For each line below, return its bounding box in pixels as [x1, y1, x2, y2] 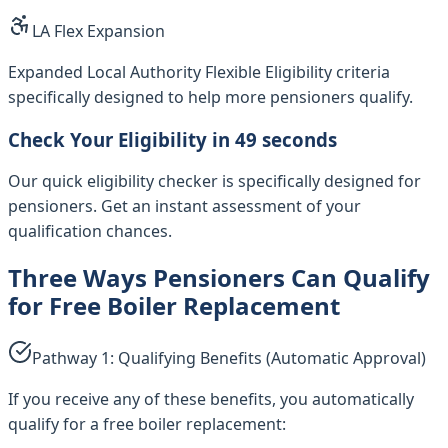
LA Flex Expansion [32, 19, 165, 42]
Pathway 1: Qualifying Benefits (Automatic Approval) [32, 347, 426, 370]
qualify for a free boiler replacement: [8, 413, 286, 436]
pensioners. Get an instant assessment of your [8, 195, 361, 218]
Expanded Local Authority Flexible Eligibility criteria [8, 60, 390, 83]
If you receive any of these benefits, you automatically [8, 388, 414, 411]
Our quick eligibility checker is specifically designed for [8, 170, 421, 193]
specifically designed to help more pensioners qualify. [8, 85, 413, 108]
